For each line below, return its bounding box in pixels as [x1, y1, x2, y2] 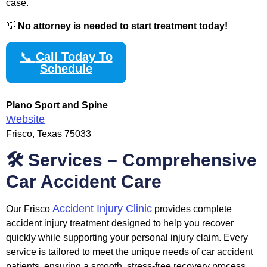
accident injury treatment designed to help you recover [6, 218, 234, 229]
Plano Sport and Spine [6, 100, 108, 111]
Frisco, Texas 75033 [6, 129, 91, 139]
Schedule [40, 62, 92, 76]
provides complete [152, 204, 232, 215]
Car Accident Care [6, 172, 162, 192]
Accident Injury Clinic [52, 203, 152, 215]
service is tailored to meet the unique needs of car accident [6, 247, 253, 257]
